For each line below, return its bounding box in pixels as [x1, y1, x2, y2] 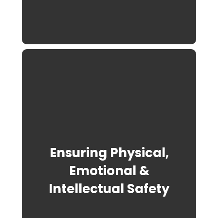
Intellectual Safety [49, 180, 169, 198]
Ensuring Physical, [49, 144, 169, 162]
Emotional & [69, 162, 149, 180]
